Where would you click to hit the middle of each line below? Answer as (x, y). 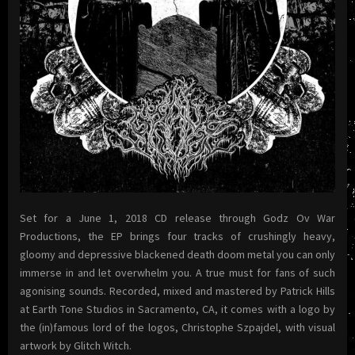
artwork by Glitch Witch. (76, 345)
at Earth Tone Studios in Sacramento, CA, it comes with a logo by (177, 309)
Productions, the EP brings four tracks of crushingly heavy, (177, 236)
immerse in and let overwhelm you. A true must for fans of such (177, 272)
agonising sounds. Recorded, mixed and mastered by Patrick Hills (177, 290)
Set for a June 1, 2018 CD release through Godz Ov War (177, 218)
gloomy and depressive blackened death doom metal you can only (177, 254)
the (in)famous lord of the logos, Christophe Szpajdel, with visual (177, 327)
